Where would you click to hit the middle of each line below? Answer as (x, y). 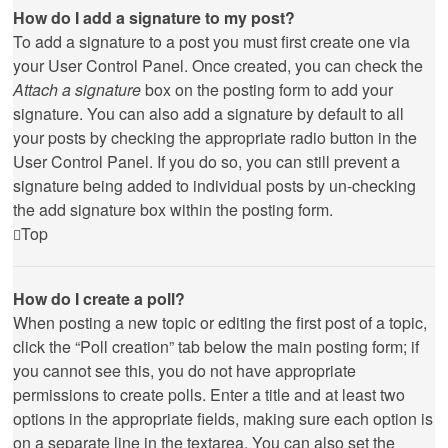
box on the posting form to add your (267, 89)
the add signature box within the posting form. (173, 209)
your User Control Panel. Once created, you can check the (218, 65)
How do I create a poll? (99, 298)
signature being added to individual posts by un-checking (214, 185)
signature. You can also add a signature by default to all (208, 113)
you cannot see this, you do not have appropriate (184, 370)
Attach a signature (77, 89)
